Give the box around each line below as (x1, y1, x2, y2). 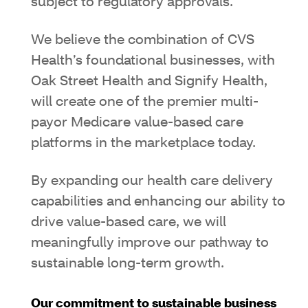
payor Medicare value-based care (31, 115, 243, 130)
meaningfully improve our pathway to (31, 236, 269, 250)
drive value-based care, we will (31, 215, 226, 230)
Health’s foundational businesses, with (31, 54, 275, 68)
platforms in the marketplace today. (31, 136, 256, 151)
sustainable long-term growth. (31, 256, 224, 271)
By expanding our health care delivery (31, 174, 273, 188)
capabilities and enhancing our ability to (31, 195, 285, 209)
